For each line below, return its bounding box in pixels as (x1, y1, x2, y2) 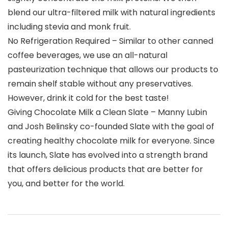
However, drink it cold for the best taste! (8, 92, 169, 104)
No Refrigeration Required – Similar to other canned (8, 35, 213, 47)
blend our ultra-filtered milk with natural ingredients (8, 7, 215, 19)
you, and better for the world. (8, 178, 125, 190)
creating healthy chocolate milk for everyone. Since (8, 135, 215, 147)
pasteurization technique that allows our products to (8, 64, 218, 76)
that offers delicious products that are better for (8, 163, 203, 176)
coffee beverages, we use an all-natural (8, 49, 167, 62)
